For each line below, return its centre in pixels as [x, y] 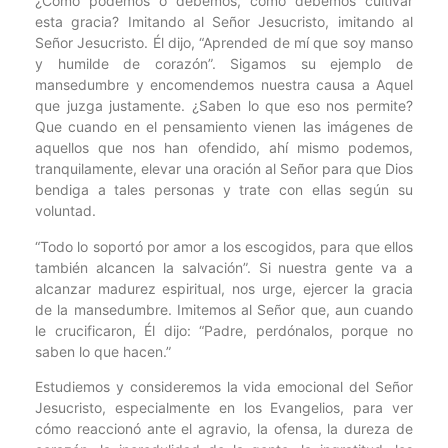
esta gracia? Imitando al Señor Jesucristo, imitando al [224, 22]
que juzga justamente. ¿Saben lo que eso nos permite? [224, 106]
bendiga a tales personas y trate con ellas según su [224, 190]
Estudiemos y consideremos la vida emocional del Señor [224, 387]
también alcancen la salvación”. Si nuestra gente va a [224, 267]
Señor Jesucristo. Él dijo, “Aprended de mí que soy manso [224, 43]
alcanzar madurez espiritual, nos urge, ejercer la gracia [224, 288]
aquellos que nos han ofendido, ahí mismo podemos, [224, 148]
